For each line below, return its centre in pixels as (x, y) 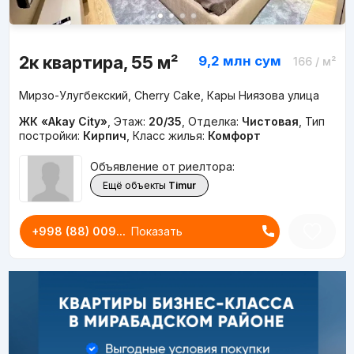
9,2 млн (224, 60)
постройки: (51, 135)
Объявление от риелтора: (162, 167)
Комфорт (234, 135)
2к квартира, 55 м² (98, 62)
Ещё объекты (134, 186)
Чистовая (270, 121)
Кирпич (104, 135)
